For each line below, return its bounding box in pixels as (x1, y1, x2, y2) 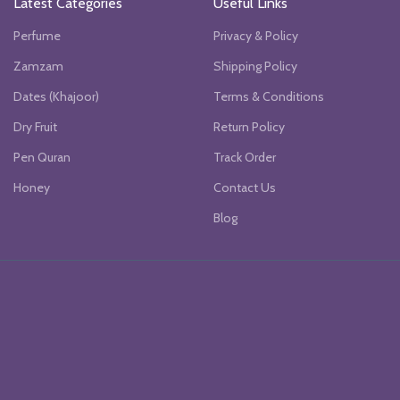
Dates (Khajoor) (13, 87, 99, 104)
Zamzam (13, 57, 63, 74)
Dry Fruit (13, 118, 57, 135)
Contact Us (213, 179, 276, 196)
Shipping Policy (213, 57, 297, 74)
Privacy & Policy (213, 27, 298, 44)
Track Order (213, 148, 276, 165)
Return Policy (213, 118, 285, 135)
